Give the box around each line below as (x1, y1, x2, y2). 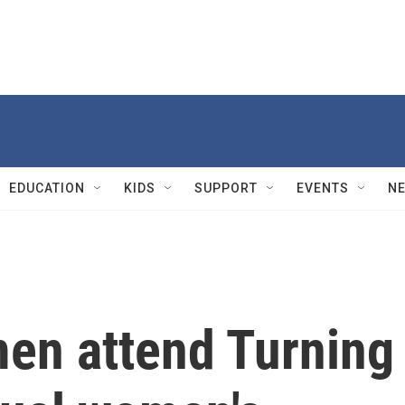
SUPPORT (194, 181, 258, 195)
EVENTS (297, 181, 349, 195)
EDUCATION (9, 181, 85, 195)
